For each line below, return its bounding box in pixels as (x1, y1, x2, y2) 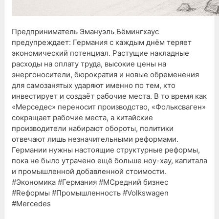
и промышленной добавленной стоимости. (12, 166, 166, 176)
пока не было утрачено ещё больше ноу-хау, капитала (12, 155, 207, 165)
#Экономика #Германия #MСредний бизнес (12, 177, 168, 187)
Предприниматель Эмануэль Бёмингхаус (12, 26, 159, 36)
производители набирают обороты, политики (12, 123, 174, 133)
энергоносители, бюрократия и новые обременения (12, 69, 199, 79)
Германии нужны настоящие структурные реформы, (12, 145, 200, 154)
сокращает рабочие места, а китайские (12, 112, 153, 122)
